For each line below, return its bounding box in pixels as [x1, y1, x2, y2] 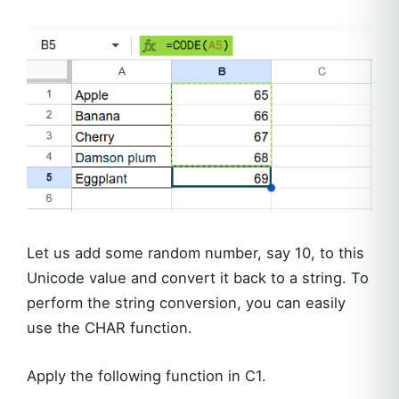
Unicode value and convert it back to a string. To [27, 268, 369, 287]
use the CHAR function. [27, 318, 192, 337]
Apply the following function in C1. [27, 366, 266, 385]
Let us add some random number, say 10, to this [27, 243, 364, 262]
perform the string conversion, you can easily [27, 293, 346, 312]
